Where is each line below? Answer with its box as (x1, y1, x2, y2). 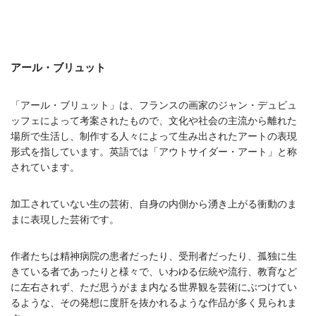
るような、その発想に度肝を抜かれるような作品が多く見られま (11, 296, 297, 308)
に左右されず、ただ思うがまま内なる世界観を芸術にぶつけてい (11, 281, 297, 293)
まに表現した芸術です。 (11, 213, 119, 225)
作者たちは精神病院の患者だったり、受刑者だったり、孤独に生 (11, 250, 297, 262)
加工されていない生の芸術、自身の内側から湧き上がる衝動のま (11, 197, 297, 209)
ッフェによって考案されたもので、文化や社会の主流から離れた (11, 114, 297, 126)
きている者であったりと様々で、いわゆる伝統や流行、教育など (11, 265, 297, 277)
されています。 (11, 161, 80, 173)
